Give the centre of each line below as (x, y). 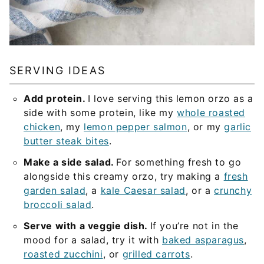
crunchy (233, 190)
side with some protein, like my (100, 113)
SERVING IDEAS (57, 70)
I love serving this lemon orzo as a (170, 98)
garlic (238, 127)
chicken (42, 127)
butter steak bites (66, 141)
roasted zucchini (63, 254)
